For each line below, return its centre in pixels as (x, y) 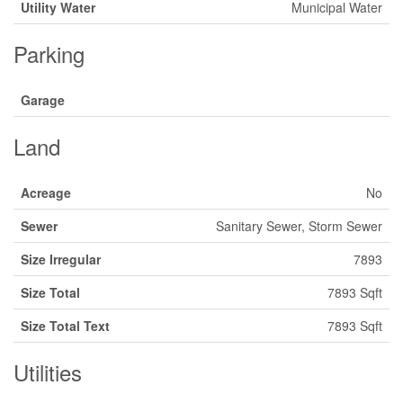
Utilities (48, 372)
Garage (43, 100)
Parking (49, 54)
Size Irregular (61, 259)
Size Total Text (65, 326)
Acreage (46, 193)
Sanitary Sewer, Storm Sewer (299, 226)
